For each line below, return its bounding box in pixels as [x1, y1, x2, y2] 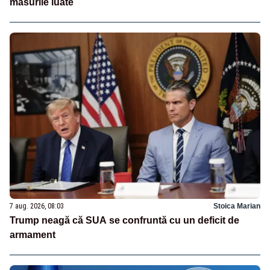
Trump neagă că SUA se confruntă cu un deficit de [10, 215, 239, 226]
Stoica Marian [213, 202, 260, 211]
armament [10, 230, 55, 240]
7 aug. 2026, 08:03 [10, 202, 64, 211]
